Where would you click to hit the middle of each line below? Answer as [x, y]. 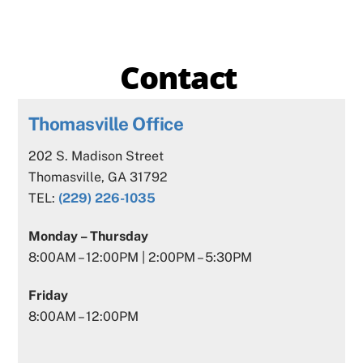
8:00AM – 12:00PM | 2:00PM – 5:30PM [140, 258]
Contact [179, 77]
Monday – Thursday [88, 237]
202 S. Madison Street [96, 156]
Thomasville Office [106, 124]
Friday [48, 296]
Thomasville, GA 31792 [98, 177]
